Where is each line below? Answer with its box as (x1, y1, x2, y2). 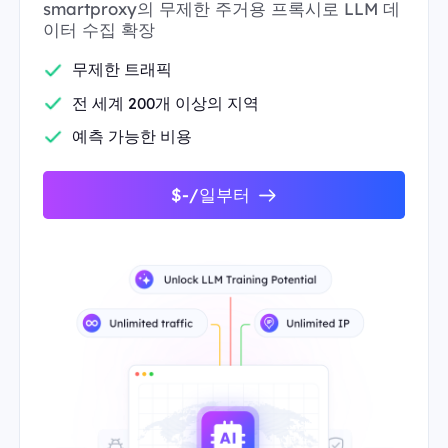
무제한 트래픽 (71, 59, 172, 80)
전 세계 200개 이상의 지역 (71, 92, 259, 113)
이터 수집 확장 (42, 18, 155, 40)
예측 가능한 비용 (71, 126, 192, 147)
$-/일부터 (170, 183, 250, 205)
